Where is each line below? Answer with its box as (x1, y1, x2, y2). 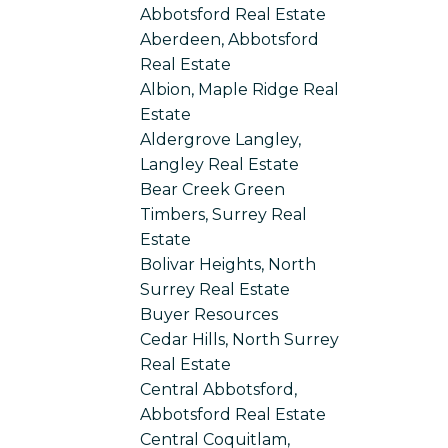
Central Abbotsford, (140, 379, 298, 399)
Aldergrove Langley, (140, 129, 302, 149)
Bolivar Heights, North (140, 254, 317, 274)
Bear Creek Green (140, 179, 286, 199)
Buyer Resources (140, 304, 279, 324)
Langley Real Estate (140, 154, 300, 174)
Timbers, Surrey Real (140, 204, 308, 224)
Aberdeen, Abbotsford (140, 29, 320, 49)
